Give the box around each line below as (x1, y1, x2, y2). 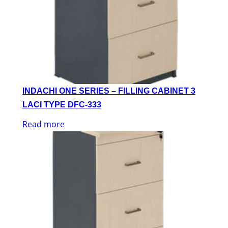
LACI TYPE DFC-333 (22, 100, 101, 109)
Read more (22, 118, 65, 130)
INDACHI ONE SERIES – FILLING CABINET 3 (22, 86, 195, 95)
